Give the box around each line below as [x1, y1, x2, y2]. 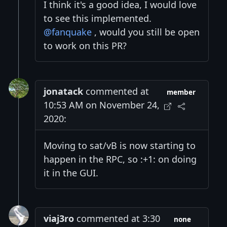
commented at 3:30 [74, 212, 160, 225]
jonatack [44, 85, 83, 98]
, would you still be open [92, 26, 200, 39]
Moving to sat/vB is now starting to [44, 139, 196, 152]
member [167, 88, 196, 97]
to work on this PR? [44, 40, 127, 52]
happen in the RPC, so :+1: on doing [44, 153, 197, 166]
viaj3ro [44, 212, 74, 225]
